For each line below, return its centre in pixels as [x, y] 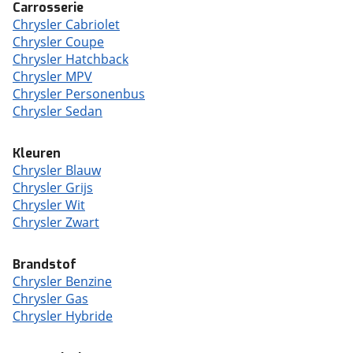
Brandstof [45, 264]
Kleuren [37, 153]
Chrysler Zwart [56, 222]
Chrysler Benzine [62, 281]
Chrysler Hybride [63, 316]
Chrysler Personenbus [79, 94]
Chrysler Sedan [58, 111]
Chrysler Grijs [53, 188]
